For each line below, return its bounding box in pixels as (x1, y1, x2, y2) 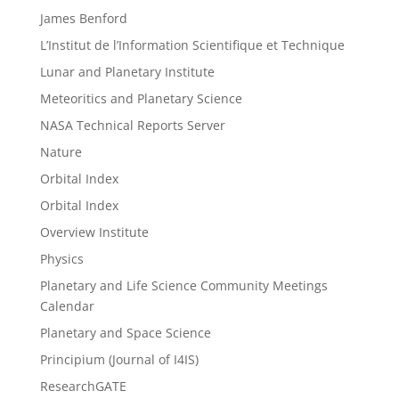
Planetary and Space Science (39, 324, 211, 342)
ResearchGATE (39, 378, 126, 395)
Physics (39, 250, 84, 268)
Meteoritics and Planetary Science (39, 90, 242, 108)
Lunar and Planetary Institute (39, 63, 215, 81)
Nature (39, 143, 82, 161)
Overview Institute (39, 224, 149, 241)
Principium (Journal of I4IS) (39, 351, 199, 369)
